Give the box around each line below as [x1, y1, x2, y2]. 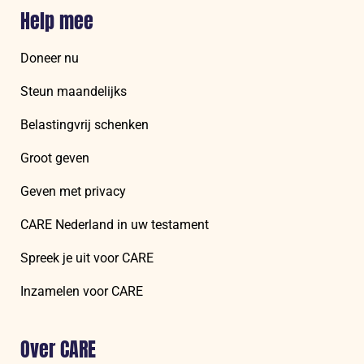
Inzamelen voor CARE [20, 284, 143, 300]
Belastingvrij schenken [20, 117, 149, 133]
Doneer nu [20, 50, 79, 67]
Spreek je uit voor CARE [20, 250, 154, 266]
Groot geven [20, 150, 89, 167]
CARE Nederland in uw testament [20, 217, 209, 233]
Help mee [20, 6, 93, 37]
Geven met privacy [20, 184, 126, 200]
